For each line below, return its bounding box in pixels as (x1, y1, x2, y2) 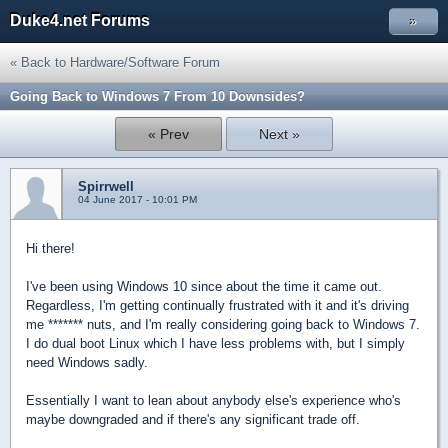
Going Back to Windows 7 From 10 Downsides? (10, 89, 305, 104)
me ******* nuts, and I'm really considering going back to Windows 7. (26, 317, 420, 332)
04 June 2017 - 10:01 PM (78, 194, 197, 205)
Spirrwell (78, 179, 134, 194)
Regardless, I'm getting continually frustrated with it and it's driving (26, 298, 409, 313)
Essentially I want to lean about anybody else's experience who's (26, 393, 401, 408)
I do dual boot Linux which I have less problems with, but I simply (26, 336, 405, 351)
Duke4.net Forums (10, 12, 150, 29)
